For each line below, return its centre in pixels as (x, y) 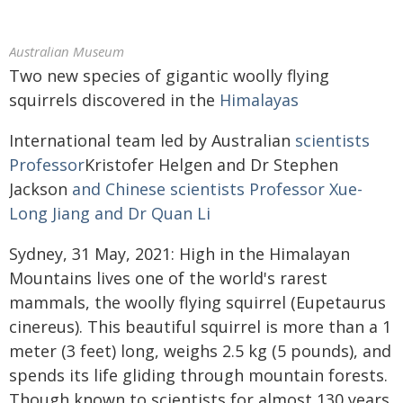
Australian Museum (67, 51)
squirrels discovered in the (114, 100)
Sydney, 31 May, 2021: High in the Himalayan (179, 254)
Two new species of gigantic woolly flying (169, 76)
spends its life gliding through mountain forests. (198, 375)
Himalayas (259, 100)
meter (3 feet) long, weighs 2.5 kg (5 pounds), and (200, 351)
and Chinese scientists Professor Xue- (215, 189)
